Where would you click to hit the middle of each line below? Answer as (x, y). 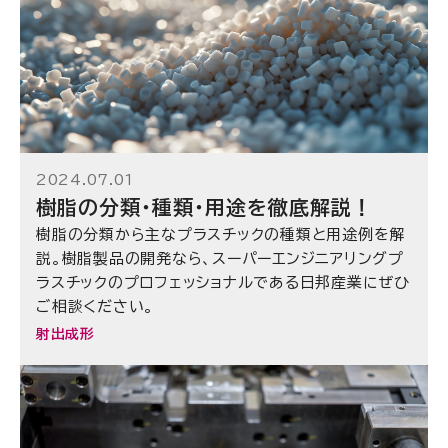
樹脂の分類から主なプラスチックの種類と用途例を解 (220, 234)
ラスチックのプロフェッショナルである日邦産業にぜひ (223, 282)
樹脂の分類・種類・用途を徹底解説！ (204, 206)
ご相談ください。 (95, 306)
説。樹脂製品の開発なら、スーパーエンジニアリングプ (220, 258)
